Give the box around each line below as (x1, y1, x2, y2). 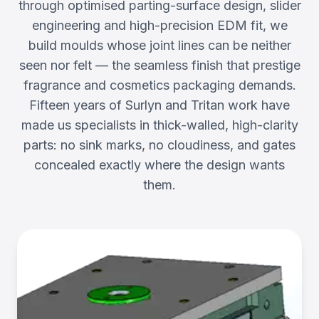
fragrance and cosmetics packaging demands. (23, 78, 296, 93)
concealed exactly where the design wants (34, 157, 285, 172)
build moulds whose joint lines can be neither (28, 38, 291, 53)
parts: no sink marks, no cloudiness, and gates (23, 137, 296, 152)
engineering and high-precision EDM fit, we (31, 18, 288, 33)
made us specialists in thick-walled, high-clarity (21, 117, 298, 132)
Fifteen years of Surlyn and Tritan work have (29, 98, 290, 113)
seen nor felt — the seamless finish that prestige (19, 58, 300, 73)
